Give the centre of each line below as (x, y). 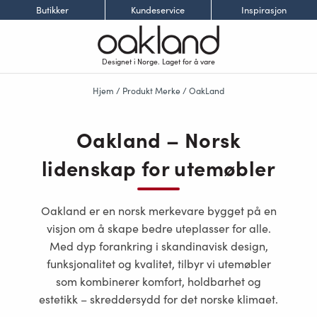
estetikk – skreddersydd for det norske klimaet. (158, 299)
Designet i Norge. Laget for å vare (158, 61)
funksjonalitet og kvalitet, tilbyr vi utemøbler (158, 263)
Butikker (53, 10)
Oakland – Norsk (158, 139)
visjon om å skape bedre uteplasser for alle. (158, 228)
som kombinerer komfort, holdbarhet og (158, 281)
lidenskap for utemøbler (158, 167)
